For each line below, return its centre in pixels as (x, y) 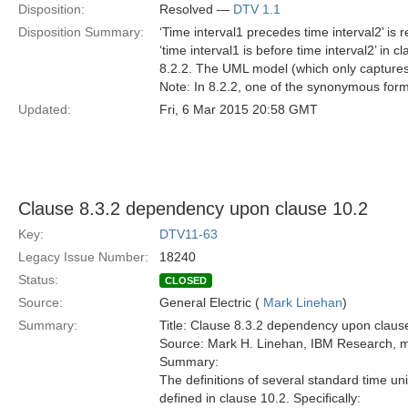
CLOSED (186, 280)
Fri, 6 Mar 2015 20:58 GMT (239, 109)
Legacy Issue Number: (83, 257)
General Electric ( (211, 302)
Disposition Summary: (81, 32)
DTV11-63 (189, 234)
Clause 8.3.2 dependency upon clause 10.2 (193, 209)
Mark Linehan (303, 302)
